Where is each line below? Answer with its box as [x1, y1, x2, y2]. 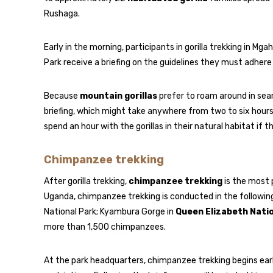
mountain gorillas [80, 91, 157, 101]
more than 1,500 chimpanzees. [44, 222, 166, 232]
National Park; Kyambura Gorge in [44, 207, 175, 217]
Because [44, 91, 80, 101]
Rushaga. [44, 9, 80, 19]
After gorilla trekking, [44, 176, 129, 186]
